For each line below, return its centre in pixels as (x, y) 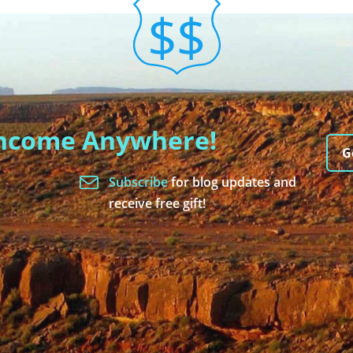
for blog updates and (233, 182)
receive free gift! (157, 203)
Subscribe (139, 182)
